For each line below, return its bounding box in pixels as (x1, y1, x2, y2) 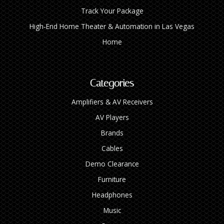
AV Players (95, 112, 129, 122)
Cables (101, 143, 123, 153)
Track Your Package (80, 5, 143, 15)
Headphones (91, 189, 132, 199)
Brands (100, 127, 123, 137)
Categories (90, 76, 134, 89)
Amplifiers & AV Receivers (71, 96, 153, 106)
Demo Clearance (85, 158, 139, 168)
